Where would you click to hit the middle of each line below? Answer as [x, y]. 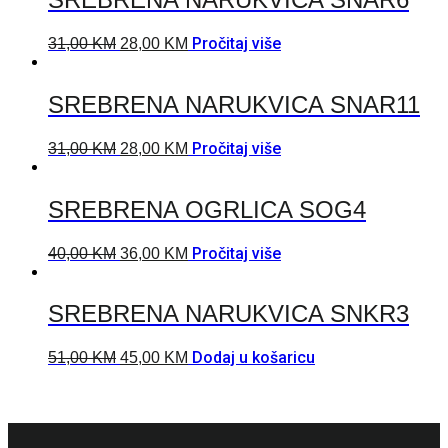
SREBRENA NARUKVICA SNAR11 [234, 104]
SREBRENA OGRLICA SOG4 [207, 209]
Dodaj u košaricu [253, 358]
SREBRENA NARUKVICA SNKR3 [228, 314]
